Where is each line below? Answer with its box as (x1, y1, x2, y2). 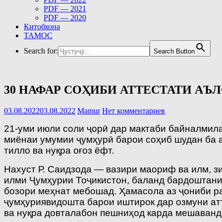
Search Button (154, 48, 195, 55)
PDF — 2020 (44, 13, 86, 22)
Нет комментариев (102, 106, 165, 115)
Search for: (24, 47, 58, 55)
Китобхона (24, 22, 60, 31)
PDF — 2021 (44, 4, 86, 13)
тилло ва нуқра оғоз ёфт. (4, 145, 114, 156)
